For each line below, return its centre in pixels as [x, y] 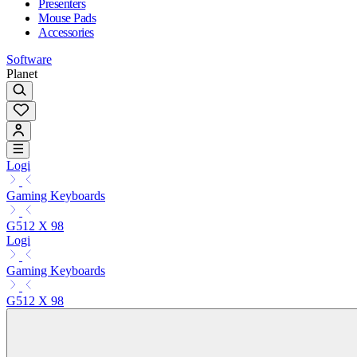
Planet [22, 73]
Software [29, 59]
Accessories [66, 32]
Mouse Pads [67, 18]
